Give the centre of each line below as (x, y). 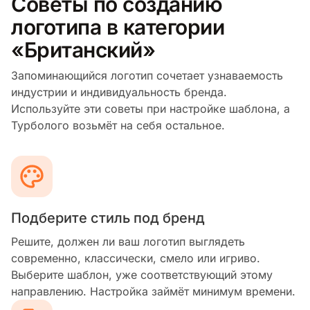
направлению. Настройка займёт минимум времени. (153, 291)
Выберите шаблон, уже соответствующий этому (142, 274)
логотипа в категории (118, 27)
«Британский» (83, 49)
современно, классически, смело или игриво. (136, 258)
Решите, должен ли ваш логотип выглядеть (128, 241)
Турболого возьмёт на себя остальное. (118, 125)
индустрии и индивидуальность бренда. (119, 92)
